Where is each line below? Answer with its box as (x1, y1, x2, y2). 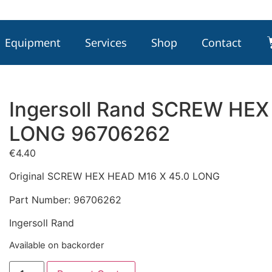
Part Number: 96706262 (8, 193, 121, 206)
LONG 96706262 (8, 121, 170, 146)
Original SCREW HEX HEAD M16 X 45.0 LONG (8, 170, 220, 183)
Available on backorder (8, 240, 104, 251)
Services (85, 35, 127, 50)
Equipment (5, 35, 61, 50)
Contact (202, 35, 242, 50)
